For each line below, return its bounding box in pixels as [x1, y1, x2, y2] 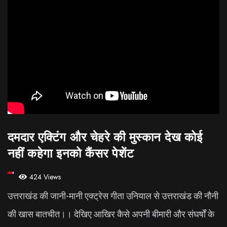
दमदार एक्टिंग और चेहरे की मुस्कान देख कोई [8, 128, 203, 146]
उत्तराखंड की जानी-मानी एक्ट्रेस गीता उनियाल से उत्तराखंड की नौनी [8, 191, 218, 202]
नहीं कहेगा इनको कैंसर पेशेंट [8, 144, 134, 163]
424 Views [29, 172, 61, 182]
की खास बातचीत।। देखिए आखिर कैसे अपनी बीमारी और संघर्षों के [8, 209, 214, 220]
